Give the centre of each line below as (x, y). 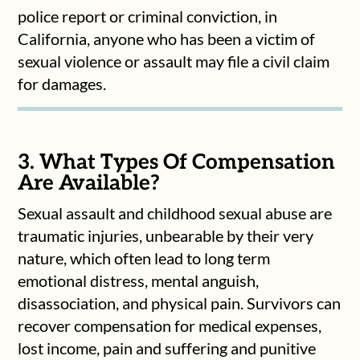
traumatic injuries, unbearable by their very (166, 235)
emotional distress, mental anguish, (139, 280)
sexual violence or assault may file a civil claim (174, 61)
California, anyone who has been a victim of (167, 38)
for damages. (62, 83)
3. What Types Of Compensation (177, 162)
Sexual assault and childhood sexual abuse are (175, 213)
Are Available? (89, 183)
